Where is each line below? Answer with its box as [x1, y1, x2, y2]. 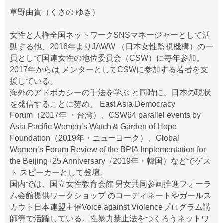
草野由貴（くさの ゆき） [10, 8, 100, 16]
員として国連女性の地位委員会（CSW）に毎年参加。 [10, 54, 204, 62]
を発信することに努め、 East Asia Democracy [10, 100, 175, 108]
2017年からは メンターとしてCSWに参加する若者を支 [10, 65, 208, 74]
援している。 [10, 77, 58, 85]
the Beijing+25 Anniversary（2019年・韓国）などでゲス [10, 157, 211, 165]
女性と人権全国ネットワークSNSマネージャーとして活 [10, 31, 210, 39]
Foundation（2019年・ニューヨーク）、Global [10, 134, 179, 142]
